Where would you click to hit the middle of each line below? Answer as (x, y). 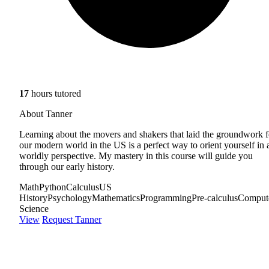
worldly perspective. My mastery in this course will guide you (136, 156)
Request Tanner (72, 219)
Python (53, 187)
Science (34, 208)
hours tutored (55, 93)
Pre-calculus (215, 198)
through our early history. (67, 166)
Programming (166, 198)
